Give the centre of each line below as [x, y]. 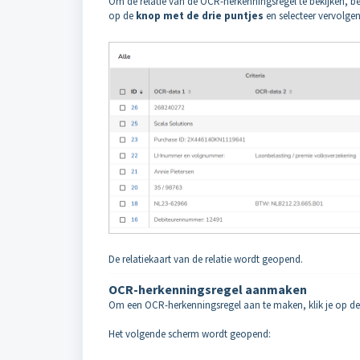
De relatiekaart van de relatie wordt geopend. [206, 260]
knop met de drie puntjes [200, 15]
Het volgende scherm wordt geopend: [190, 334]
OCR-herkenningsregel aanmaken [208, 290]
